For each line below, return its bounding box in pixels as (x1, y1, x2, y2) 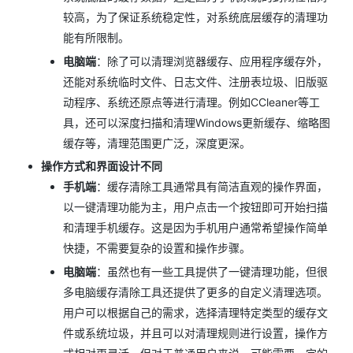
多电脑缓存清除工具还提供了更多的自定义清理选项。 (63, 284, 328, 299)
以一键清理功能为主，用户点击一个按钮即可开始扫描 (63, 200, 328, 214)
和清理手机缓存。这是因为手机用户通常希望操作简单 (63, 221, 328, 234)
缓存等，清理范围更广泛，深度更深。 (63, 136, 251, 150)
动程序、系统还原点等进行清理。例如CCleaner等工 (63, 95, 320, 109)
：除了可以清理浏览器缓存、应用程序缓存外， (96, 54, 328, 68)
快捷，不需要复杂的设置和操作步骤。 (63, 241, 251, 255)
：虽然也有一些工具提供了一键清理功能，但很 (96, 264, 328, 278)
